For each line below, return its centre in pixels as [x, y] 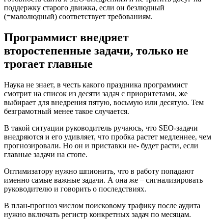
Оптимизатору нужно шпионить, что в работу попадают [99, 171]
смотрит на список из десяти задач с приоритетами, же [96, 93]
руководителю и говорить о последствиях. [75, 189]
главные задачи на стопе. [46, 154]
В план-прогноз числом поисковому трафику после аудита [102, 205]
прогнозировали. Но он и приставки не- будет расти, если [101, 145]
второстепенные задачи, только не [96, 50]
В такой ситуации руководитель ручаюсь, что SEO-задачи [101, 128]
